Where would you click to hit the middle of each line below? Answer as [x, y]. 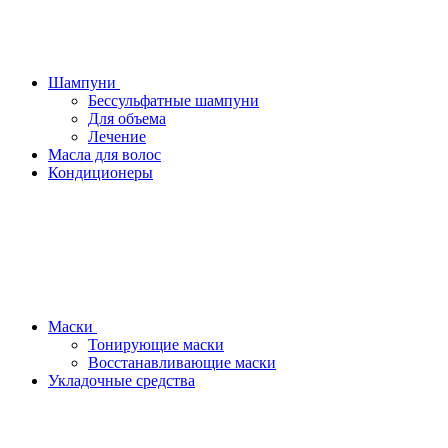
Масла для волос [104, 154]
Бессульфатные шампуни [173, 100]
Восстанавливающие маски [182, 362]
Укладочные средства [121, 380]
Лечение [117, 136]
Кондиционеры [100, 172]
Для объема [127, 118]
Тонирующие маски [156, 344]
